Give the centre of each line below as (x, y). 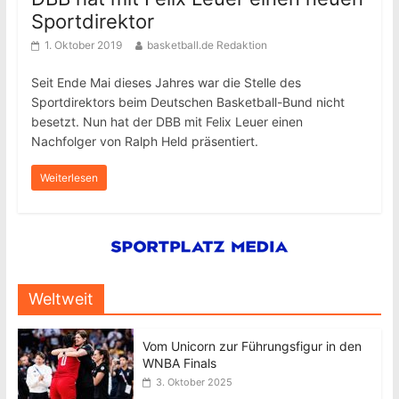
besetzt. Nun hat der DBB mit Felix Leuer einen (167, 122)
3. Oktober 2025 (194, 382)
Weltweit (61, 299)
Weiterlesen (69, 178)
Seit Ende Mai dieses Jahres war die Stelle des (166, 82)
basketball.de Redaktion (207, 45)
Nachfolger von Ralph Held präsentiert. (144, 141)
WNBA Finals (179, 363)
